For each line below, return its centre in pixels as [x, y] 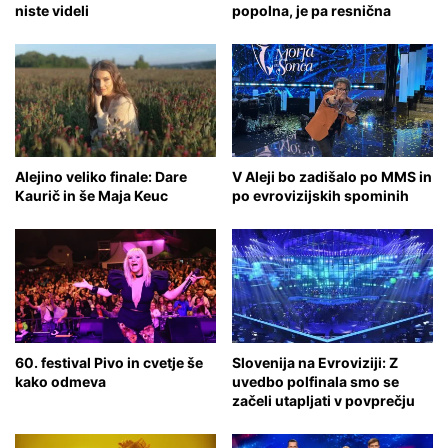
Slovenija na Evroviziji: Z [315, 362]
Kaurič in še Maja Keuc [91, 196]
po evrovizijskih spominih [320, 196]
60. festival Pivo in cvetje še [109, 362]
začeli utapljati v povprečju [323, 400]
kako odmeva [60, 381]
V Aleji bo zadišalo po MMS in [332, 177]
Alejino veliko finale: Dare [101, 177]
